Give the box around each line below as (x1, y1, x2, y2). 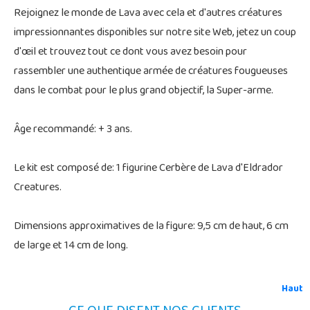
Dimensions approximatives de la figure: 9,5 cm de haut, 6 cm (14, 215, 289, 238)
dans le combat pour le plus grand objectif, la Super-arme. (14, 80, 273, 102)
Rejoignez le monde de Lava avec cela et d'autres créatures (14, 2, 282, 25)
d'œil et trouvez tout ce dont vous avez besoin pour (14, 41, 247, 64)
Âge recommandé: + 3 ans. (14, 118, 132, 141)
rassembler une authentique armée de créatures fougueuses (14, 60, 288, 83)
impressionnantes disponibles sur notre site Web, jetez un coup (14, 21, 296, 44)
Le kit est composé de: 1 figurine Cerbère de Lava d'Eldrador (14, 157, 283, 180)
